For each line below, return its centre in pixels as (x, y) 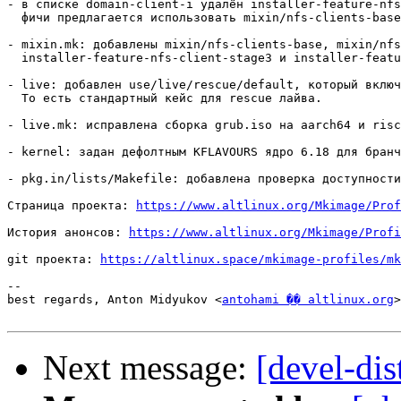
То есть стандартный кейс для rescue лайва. (165, 98)
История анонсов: (68, 233)
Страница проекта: (72, 206)
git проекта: (54, 260)
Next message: (149, 368)
